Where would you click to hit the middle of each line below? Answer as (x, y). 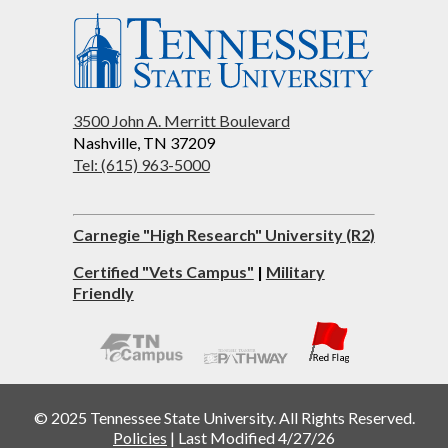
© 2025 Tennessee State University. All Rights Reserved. (224, 418)
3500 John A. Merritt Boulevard (181, 121)
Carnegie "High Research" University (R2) (223, 235)
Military (295, 272)
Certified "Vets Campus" (163, 272)
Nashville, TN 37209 (143, 143)
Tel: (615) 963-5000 (141, 165)
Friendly (103, 293)
